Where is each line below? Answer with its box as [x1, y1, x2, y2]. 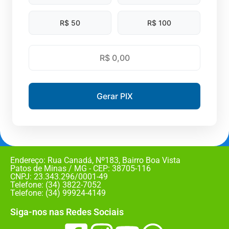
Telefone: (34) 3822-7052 [10, 179, 101, 190]
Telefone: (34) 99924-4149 [10, 188, 106, 198]
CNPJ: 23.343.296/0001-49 [10, 171, 108, 181]
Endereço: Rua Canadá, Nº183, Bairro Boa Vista [10, 155, 180, 165]
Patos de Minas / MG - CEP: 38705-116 [10, 163, 151, 173]
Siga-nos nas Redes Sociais [10, 206, 124, 217]
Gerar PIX [96, 90, 133, 101]
